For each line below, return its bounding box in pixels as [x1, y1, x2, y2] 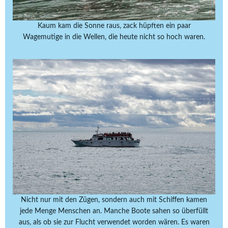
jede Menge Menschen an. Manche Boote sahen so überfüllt [20, 207, 208, 215]
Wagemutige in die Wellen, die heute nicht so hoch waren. [23, 34, 205, 41]
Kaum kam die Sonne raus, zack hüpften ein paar [37, 22, 191, 30]
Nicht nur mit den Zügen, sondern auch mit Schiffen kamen [21, 196, 207, 204]
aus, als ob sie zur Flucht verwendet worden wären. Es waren [18, 218, 210, 226]
